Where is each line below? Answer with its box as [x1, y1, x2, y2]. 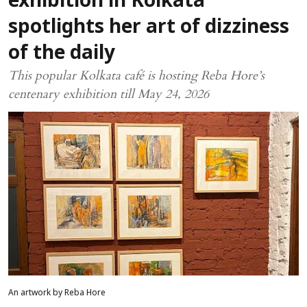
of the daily [8, 42, 115, 66]
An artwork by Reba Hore [8, 288, 106, 298]
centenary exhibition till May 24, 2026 [8, 86, 209, 103]
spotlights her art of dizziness [8, 16, 289, 40]
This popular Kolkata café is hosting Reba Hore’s [8, 67, 265, 84]
